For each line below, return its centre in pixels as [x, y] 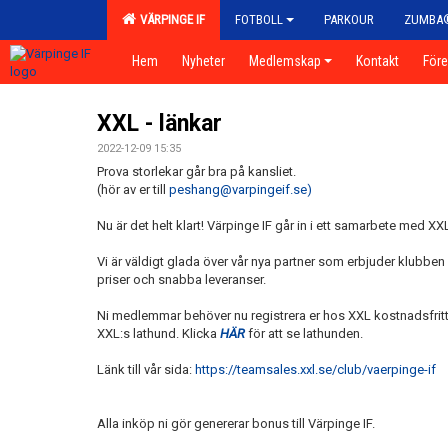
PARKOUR [349, 19]
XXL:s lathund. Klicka [158, 333]
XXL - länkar [159, 123]
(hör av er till [133, 189]
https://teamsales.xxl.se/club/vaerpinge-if [315, 369]
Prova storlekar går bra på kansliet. [198, 171]
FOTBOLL [259, 19]
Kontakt [377, 61]
